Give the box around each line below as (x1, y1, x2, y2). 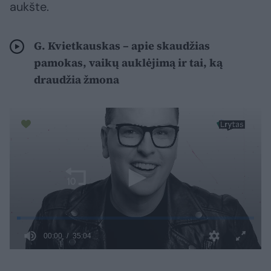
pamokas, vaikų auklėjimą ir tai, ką (34, 55, 223, 71)
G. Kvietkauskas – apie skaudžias (34, 38, 210, 54)
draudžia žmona (34, 72, 119, 88)
